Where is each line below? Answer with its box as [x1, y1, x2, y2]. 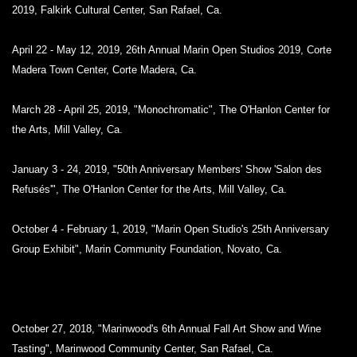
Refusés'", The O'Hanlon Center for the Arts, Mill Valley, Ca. [12, 183, 287, 195]
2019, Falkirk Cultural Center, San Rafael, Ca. [12, 4, 222, 16]
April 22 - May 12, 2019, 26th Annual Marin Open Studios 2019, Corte [12, 44, 331, 56]
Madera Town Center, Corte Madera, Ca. [12, 64, 197, 76]
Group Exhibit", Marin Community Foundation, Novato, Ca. [12, 243, 282, 255]
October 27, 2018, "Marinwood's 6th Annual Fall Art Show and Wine [12, 323, 321, 335]
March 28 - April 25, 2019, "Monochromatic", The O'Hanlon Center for [12, 104, 330, 116]
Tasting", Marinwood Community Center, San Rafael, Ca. [12, 343, 273, 355]
